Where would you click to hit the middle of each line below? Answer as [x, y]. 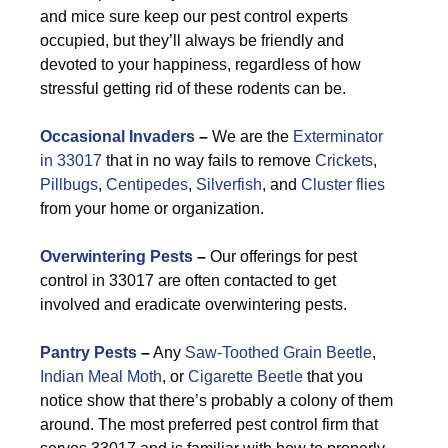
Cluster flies [343, 184]
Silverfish [229, 184]
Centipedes [147, 184]
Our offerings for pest [281, 256]
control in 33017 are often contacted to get [188, 280]
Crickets [344, 160]
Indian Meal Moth [101, 376]
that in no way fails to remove [208, 160]
